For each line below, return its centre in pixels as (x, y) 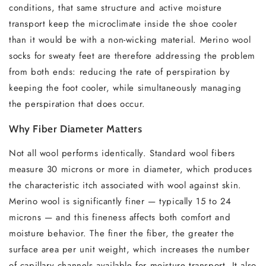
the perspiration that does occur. (77, 104)
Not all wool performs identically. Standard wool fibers (122, 153)
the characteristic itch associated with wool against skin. (125, 185)
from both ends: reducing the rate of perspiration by (120, 72)
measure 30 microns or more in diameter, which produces (131, 169)
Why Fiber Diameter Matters (76, 129)
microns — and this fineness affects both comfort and (120, 217)
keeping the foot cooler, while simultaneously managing (125, 88)
